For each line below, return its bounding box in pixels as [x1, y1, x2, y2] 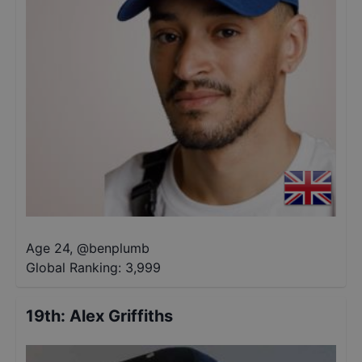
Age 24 [26, 240, 69, 256]
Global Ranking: [26, 259, 121, 276]
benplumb [89, 240, 149, 256]
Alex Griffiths [69, 306, 173, 326]
